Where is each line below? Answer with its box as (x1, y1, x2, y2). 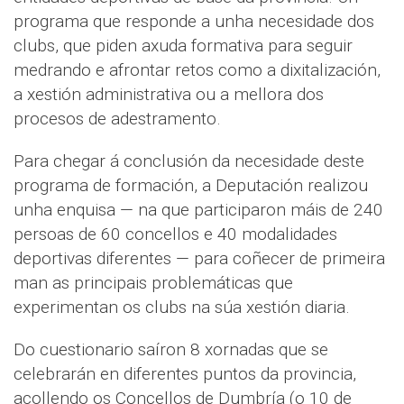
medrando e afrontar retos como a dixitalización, (14, 59, 381, 80)
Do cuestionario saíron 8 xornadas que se (14, 338, 328, 360)
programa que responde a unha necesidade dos (14, 10, 374, 32)
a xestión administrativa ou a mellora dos (14, 83, 324, 105)
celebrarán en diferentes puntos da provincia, (14, 363, 356, 384)
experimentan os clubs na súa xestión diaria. (14, 296, 350, 317)
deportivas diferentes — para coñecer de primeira (14, 247, 385, 269)
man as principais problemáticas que (14, 271, 293, 293)
